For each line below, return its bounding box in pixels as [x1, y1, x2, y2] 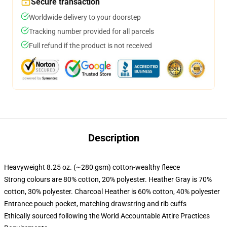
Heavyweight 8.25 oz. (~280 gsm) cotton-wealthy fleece [4, 163, 180, 171]
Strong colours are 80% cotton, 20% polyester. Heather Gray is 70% [4, 175, 212, 183]
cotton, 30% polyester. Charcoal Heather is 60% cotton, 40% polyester [4, 187, 220, 196]
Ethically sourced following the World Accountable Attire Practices [4, 212, 210, 220]
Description [88, 132, 139, 144]
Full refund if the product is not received [29, 42, 152, 50]
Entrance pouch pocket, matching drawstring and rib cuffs [4, 200, 186, 208]
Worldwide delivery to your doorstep [29, 13, 141, 21]
